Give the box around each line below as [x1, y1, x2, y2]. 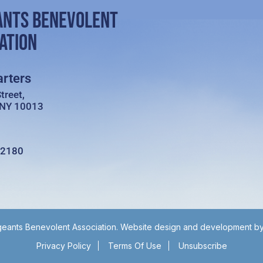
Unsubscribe [178, 240, 227, 251]
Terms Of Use [107, 240, 161, 251]
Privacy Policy [36, 240, 91, 251]
